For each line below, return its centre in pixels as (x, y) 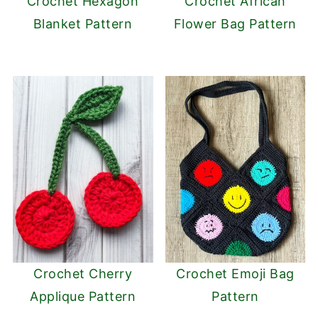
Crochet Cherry (83, 274)
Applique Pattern (83, 297)
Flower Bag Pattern (235, 23)
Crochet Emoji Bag (235, 274)
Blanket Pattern (83, 23)
